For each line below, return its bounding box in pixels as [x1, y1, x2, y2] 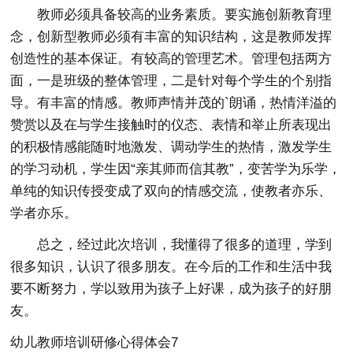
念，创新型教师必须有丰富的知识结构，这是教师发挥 [10, 29, 333, 44]
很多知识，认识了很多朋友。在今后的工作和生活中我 [10, 259, 333, 274]
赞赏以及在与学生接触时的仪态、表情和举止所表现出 [10, 117, 333, 132]
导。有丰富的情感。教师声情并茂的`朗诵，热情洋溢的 [10, 95, 337, 110]
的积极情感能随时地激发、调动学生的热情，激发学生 [10, 139, 333, 154]
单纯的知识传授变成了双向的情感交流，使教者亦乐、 [10, 184, 333, 199]
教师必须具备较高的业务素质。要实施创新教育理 [37, 7, 333, 22]
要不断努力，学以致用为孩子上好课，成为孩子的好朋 [10, 281, 333, 296]
